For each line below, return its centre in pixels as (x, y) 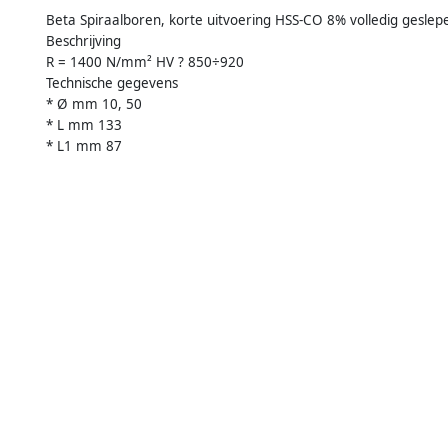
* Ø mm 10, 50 (94, 104)
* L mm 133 (84, 125)
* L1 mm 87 (84, 146)
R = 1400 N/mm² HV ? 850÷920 (145, 62)
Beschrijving (83, 41)
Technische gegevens (112, 83)
